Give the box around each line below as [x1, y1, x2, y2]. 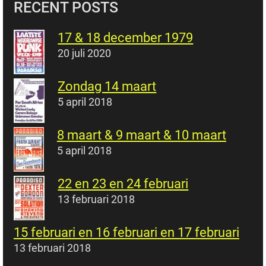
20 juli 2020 [58, 47, 112, 60]
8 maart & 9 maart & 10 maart [56, 128, 226, 143]
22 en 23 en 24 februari [58, 176, 189, 192]
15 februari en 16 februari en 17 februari [13, 225, 239, 240]
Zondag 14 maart [58, 79, 157, 94]
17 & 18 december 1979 [58, 30, 194, 46]
